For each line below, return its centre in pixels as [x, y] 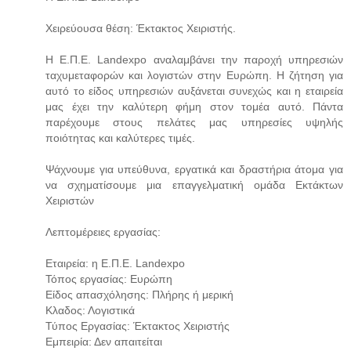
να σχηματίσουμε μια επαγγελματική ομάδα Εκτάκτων [194, 185]
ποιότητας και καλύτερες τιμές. [120, 138]
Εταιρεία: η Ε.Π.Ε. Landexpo [115, 264]
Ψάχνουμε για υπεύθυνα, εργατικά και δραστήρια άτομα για [194, 170]
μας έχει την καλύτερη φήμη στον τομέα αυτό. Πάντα [194, 107]
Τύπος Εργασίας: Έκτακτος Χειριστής [138, 326]
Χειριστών [70, 201]
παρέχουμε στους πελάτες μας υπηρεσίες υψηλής [194, 123]
